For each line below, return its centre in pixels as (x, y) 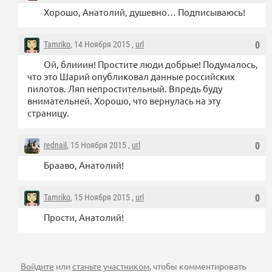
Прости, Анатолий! (84, 217)
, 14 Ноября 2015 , (103, 45)
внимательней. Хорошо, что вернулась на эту (124, 101)
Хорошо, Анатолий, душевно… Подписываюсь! (144, 12)
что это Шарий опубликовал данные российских (131, 76)
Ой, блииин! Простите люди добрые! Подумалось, (151, 64)
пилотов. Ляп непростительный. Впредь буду (125, 89)
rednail (55, 145)
